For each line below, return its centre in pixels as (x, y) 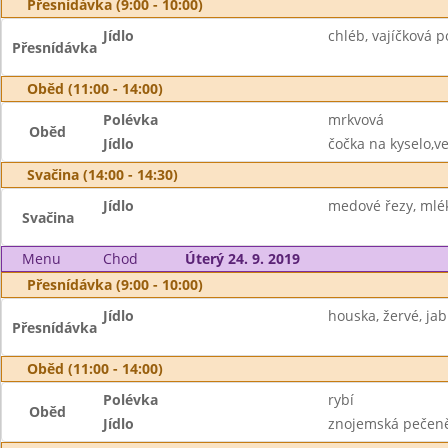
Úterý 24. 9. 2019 (242, 258)
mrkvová (355, 119)
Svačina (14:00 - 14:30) (102, 174)
